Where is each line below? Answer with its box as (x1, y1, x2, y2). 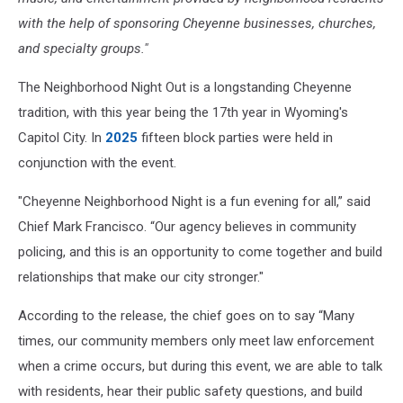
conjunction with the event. (18, 155, 176, 171)
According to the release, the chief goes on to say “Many (18, 308, 354, 324)
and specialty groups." (18, 40, 148, 57)
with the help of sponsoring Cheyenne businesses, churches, (18, 15, 376, 31)
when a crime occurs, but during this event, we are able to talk (18, 358, 382, 374)
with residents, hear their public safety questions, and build (18, 383, 363, 399)
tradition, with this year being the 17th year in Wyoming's (18, 104, 348, 121)
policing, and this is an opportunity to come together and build (18, 244, 382, 260)
